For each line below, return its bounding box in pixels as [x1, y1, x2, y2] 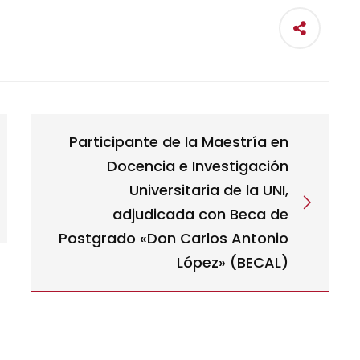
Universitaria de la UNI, [129, 180, 288, 200]
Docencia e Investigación [107, 156, 288, 176]
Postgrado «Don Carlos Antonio [59, 228, 288, 248]
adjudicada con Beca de [112, 204, 288, 224]
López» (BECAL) [177, 252, 288, 272]
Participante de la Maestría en [69, 132, 288, 152]
